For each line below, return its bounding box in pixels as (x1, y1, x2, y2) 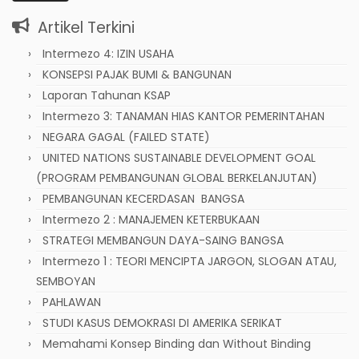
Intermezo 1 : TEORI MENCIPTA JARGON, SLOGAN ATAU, (42, 252, 337, 269)
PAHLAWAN (42, 293, 101, 310)
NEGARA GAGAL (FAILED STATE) (42, 128, 210, 145)
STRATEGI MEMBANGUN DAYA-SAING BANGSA (42, 232, 284, 248)
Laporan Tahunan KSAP (42, 87, 171, 103)
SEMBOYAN (36, 272, 95, 289)
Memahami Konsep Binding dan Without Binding (42, 335, 311, 352)
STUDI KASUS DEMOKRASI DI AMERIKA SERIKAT (42, 314, 282, 331)
